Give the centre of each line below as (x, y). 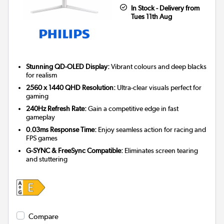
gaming (37, 96)
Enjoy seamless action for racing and (151, 129)
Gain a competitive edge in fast (133, 108)
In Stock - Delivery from (165, 8)
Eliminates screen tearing (161, 150)
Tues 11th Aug (151, 16)
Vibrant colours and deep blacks (158, 66)
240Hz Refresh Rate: (56, 108)
